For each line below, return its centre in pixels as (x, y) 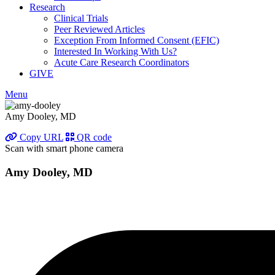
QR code (93, 137)
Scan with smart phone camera (64, 148)
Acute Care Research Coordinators (122, 62)
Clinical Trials (81, 18)
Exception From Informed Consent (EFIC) (137, 40)
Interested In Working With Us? (115, 51)
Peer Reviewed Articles (99, 29)
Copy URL (40, 137)
